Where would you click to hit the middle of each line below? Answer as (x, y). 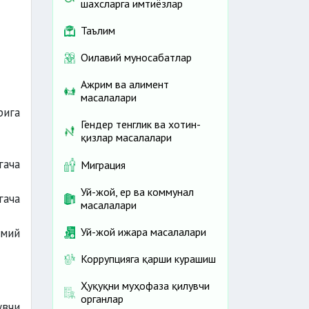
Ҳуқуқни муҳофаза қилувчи (145, 286)
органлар (102, 299)
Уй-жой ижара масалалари (143, 232)
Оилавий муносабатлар (136, 58)
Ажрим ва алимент (125, 84)
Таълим (98, 31)
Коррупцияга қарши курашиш (148, 259)
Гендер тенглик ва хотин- (141, 124)
